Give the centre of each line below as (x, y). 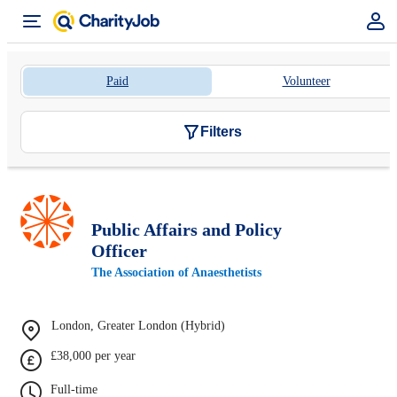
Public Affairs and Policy (187, 229)
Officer (119, 250)
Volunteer (306, 81)
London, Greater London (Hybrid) (138, 325)
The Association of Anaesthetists (176, 272)
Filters (221, 132)
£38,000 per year (93, 355)
